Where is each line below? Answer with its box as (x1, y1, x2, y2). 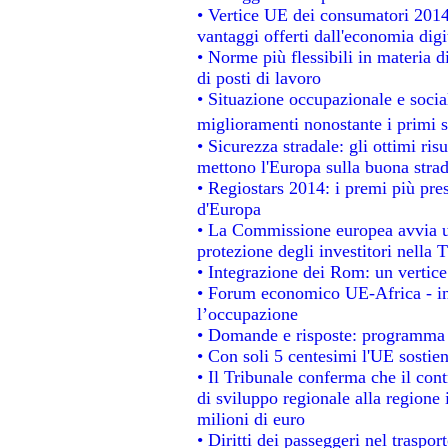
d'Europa (196, 198, 261, 219)
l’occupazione (196, 303, 298, 324)
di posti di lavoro (196, 67, 321, 88)
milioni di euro (196, 408, 305, 429)
